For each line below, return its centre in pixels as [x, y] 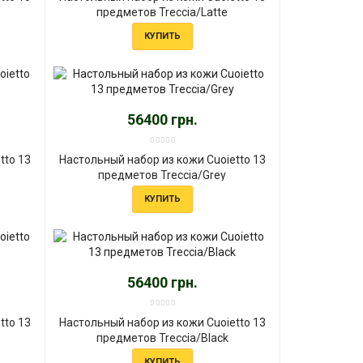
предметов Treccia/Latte [162, 12]
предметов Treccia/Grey [162, 175]
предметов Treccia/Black [162, 337]
